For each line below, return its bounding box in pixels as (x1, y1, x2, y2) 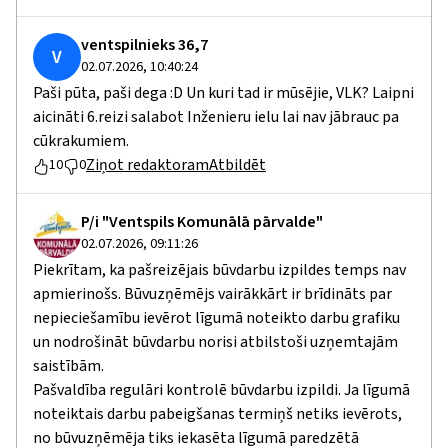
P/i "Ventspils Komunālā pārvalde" (81, 211, 323, 234)
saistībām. (33, 355, 104, 378)
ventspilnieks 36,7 (81, 34, 208, 57)
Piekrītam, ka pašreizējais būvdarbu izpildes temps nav (33, 259, 406, 282)
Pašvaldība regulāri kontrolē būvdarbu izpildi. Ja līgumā (33, 379, 410, 402)
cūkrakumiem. (33, 130, 129, 153)
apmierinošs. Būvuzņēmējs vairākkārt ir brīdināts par (33, 283, 392, 306)
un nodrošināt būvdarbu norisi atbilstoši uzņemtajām (33, 331, 398, 354)
